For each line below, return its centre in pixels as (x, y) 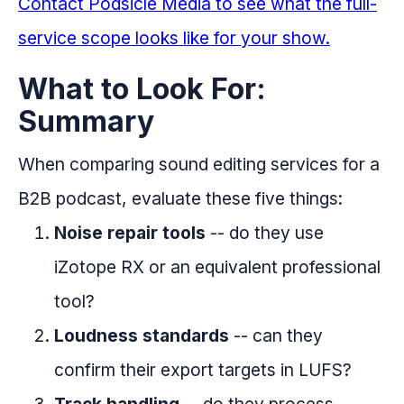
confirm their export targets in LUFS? (203, 370)
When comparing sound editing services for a (199, 165)
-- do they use (265, 233)
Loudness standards (142, 336)
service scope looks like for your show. (174, 38)
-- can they (276, 336)
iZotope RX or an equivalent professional (217, 267)
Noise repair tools (130, 233)
